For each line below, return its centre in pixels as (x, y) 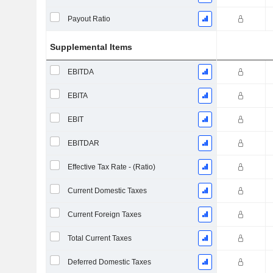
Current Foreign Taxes (104, 214)
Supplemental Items (91, 47)
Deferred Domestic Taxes (109, 262)
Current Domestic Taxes (107, 191)
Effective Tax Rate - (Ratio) (111, 167)
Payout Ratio (89, 19)
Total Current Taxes (99, 238)
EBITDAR (83, 143)
